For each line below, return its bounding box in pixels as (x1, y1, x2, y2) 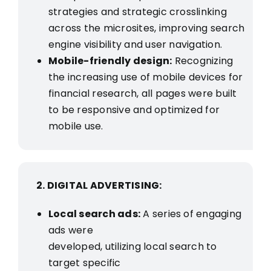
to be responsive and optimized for (48, 102, 220, 117)
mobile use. (48, 119, 103, 133)
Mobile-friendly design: (48, 53, 172, 68)
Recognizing (172, 53, 233, 68)
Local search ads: (48, 206, 141, 221)
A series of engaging (140, 206, 242, 221)
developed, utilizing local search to (48, 239, 217, 253)
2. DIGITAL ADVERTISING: (36, 178, 162, 192)
